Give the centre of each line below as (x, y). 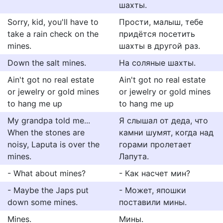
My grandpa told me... (49, 120)
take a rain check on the (53, 34)
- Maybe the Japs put (48, 190)
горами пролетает (155, 144)
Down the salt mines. (47, 63)
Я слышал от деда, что (164, 120)
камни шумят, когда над (166, 132)
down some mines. (43, 202)
